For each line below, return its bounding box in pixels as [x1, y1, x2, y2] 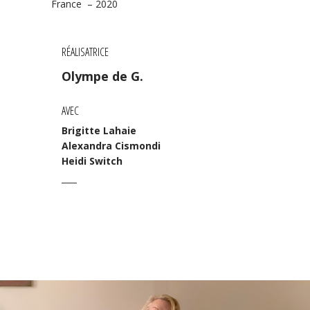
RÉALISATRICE [62, 44, 109, 60]
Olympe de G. [62, 67, 143, 84]
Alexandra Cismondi [62, 138, 161, 152]
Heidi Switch [62, 154, 122, 167]
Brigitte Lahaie [62, 123, 136, 137]
